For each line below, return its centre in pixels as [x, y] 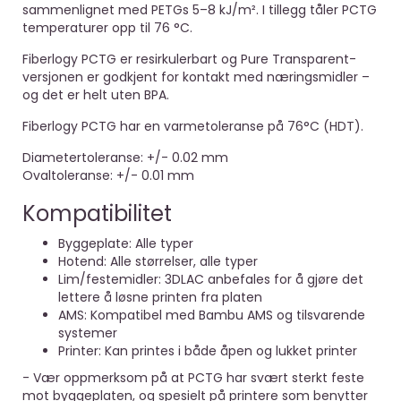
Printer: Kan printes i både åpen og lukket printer [208, 351]
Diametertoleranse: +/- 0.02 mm [125, 158]
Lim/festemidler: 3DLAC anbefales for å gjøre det [211, 279]
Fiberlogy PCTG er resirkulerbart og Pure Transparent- [189, 59]
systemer [88, 333]
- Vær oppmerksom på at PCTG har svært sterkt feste [193, 378]
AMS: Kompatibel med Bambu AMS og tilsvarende [212, 315]
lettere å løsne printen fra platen [160, 297]
